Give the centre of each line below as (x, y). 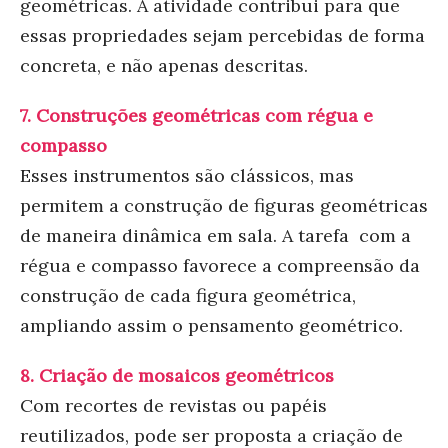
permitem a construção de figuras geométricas (224, 205)
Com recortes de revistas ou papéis (173, 405)
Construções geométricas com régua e (204, 115)
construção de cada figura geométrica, (188, 295)
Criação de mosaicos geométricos (186, 375)
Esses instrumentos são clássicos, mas (187, 175)
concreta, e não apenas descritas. (164, 65)
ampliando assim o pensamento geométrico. (211, 325)
